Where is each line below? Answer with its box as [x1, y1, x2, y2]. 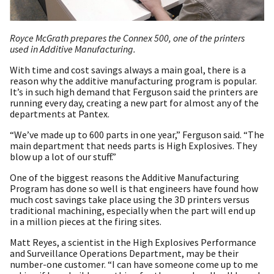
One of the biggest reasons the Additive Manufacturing [10, 171, 239, 183]
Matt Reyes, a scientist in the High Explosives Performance [10, 235, 256, 248]
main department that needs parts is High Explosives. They [10, 139, 257, 152]
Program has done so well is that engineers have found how [10, 182, 258, 194]
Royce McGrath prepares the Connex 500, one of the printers [10, 31, 245, 44]
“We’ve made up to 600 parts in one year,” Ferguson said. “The [10, 128, 264, 141]
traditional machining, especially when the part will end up [10, 204, 256, 217]
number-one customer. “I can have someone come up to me [10, 257, 258, 270]
